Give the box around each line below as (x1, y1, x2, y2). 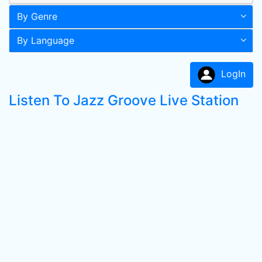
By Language (17, 35, 74, 46)
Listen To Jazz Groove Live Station (9, 92, 239, 109)
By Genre (17, 11, 57, 22)
